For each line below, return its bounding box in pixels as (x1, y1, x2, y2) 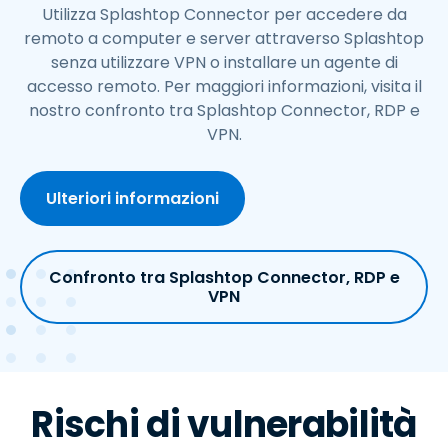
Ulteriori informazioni (46, 187, 219, 211)
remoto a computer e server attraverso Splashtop (24, 27, 424, 51)
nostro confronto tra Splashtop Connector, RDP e (28, 99, 420, 123)
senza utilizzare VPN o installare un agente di (50, 51, 398, 75)
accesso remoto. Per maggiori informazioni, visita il (26, 75, 422, 99)
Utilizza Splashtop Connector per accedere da (41, 3, 407, 27)
